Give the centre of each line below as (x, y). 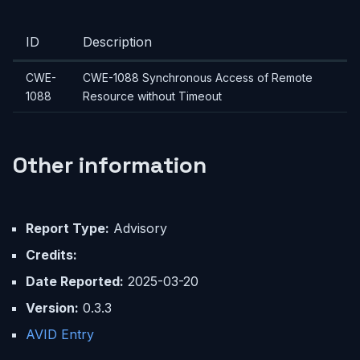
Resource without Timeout (152, 96)
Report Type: (67, 228)
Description (117, 42)
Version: (52, 308)
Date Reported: (75, 281)
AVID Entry (60, 334)
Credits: (51, 255)
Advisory (138, 228)
